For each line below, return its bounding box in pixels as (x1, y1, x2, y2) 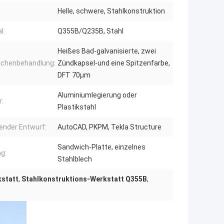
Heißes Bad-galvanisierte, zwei (57, 47, 156, 55)
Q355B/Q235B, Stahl (57, 27, 123, 35)
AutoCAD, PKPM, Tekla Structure (57, 123, 161, 131)
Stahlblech (57, 155, 92, 163)
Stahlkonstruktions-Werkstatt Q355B (21, 175, 147, 183)
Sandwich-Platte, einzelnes (57, 143, 145, 151)
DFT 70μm (57, 71, 90, 79)
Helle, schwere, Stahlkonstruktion (57, 7, 165, 15)
